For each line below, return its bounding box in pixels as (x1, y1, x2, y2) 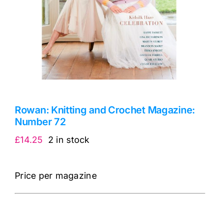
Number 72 (15, 115, 66, 128)
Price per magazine (15, 170, 97, 181)
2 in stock (48, 134, 90, 145)
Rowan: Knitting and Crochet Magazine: (15, 104, 195, 116)
